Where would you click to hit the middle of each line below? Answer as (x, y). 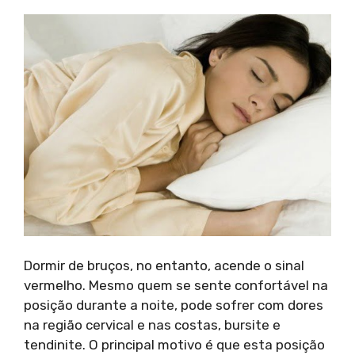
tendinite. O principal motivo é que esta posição (174, 345)
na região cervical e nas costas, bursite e (152, 325)
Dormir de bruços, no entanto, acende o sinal (164, 266)
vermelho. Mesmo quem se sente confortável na (176, 286)
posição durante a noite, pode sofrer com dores (174, 305)
